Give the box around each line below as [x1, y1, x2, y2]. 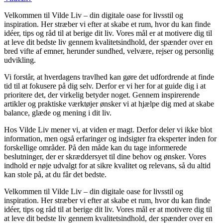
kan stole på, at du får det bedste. [4, 170, 107, 179]
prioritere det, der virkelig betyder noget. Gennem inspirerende [4, 91, 200, 100]
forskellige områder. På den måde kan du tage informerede [4, 143, 187, 152]
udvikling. [4, 56, 36, 65]
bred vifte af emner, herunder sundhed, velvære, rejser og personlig [4, 47, 214, 56]
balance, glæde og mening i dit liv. [4, 109, 111, 117]
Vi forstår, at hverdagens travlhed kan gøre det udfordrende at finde [4, 73, 214, 82]
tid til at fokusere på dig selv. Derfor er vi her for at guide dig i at [4, 82, 206, 91]
